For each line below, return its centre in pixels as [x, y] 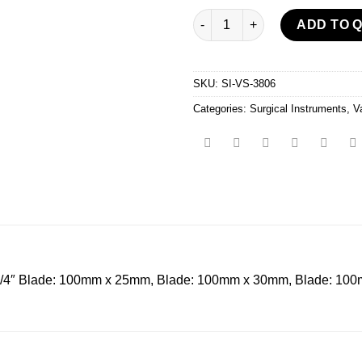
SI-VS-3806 [248, 83]
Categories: [221, 108]
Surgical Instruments [298, 108]
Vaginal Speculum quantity [266, 17]
